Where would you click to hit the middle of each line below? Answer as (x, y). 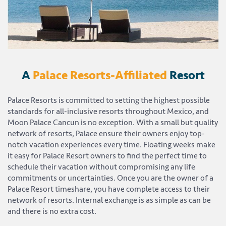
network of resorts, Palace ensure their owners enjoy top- (106, 134)
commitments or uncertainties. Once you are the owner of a (110, 178)
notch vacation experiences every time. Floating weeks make (111, 145)
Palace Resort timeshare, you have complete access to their (109, 189)
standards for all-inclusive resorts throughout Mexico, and (108, 112)
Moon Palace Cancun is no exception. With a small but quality (113, 123)
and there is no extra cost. (52, 212)
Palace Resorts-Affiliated (100, 76)
